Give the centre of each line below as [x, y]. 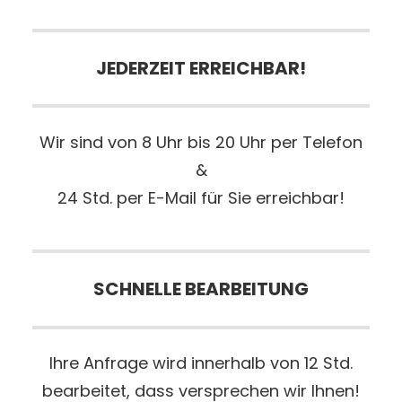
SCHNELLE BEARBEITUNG [201, 288]
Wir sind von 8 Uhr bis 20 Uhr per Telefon [201, 143]
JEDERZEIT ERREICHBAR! [201, 68]
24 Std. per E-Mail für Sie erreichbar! [201, 198]
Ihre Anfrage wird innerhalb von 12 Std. [201, 363]
